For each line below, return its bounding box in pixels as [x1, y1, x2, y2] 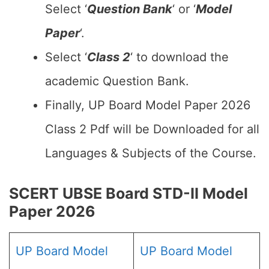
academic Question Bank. [45, 74, 189, 88]
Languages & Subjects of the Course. [45, 146, 256, 160]
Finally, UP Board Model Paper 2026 [45, 98, 250, 112]
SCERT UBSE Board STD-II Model [9, 184, 248, 202]
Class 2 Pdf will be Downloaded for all [45, 122, 259, 136]
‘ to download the [130, 50, 229, 64]
